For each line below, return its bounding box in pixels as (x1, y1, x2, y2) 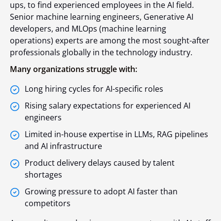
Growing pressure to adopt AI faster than (25, 185, 178, 197)
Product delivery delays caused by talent (25, 157, 175, 168)
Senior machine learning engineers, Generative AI (10, 11, 193, 22)
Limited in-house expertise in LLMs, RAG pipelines (25, 128, 208, 140)
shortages (25, 169, 62, 180)
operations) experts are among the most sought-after (10, 35, 210, 46)
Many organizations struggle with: (10, 63, 137, 74)
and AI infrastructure (25, 140, 102, 151)
